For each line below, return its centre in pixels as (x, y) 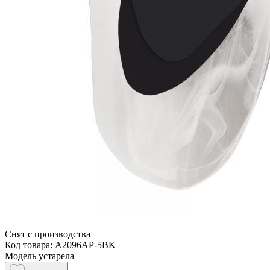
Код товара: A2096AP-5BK (60, 245)
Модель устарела (39, 256)
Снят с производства (48, 234)
